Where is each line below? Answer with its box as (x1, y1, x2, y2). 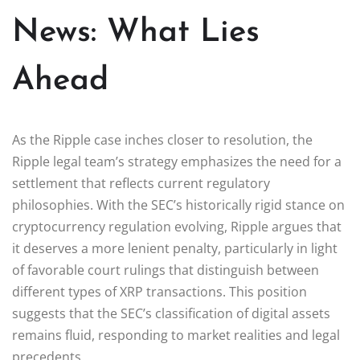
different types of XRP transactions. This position (12, 282, 307, 301)
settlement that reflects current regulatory (12, 174, 270, 192)
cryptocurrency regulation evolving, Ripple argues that (12, 217, 342, 235)
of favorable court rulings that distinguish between (12, 260, 319, 279)
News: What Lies (12, 16, 260, 49)
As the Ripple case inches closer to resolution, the (12, 130, 313, 149)
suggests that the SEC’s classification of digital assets (12, 304, 330, 322)
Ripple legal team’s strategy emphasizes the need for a (12, 152, 342, 170)
